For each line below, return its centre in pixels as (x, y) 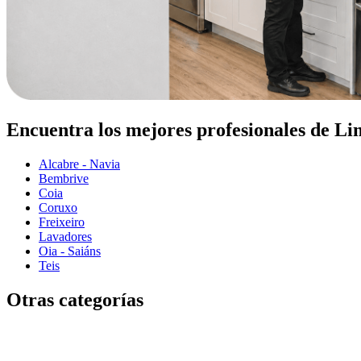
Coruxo (58, 207)
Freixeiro (62, 222)
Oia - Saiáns (70, 251)
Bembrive (64, 178)
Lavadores (65, 236)
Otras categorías (75, 299)
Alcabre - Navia (79, 164)
